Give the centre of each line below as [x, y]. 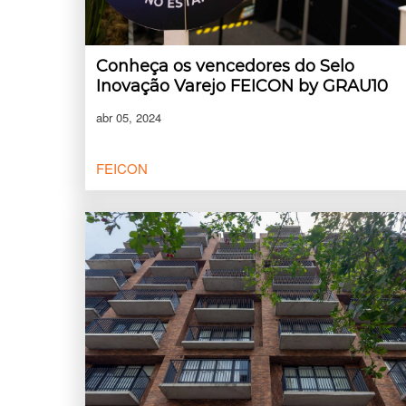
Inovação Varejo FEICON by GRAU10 [242, 87]
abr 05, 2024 [129, 118]
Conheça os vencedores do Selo [225, 67]
